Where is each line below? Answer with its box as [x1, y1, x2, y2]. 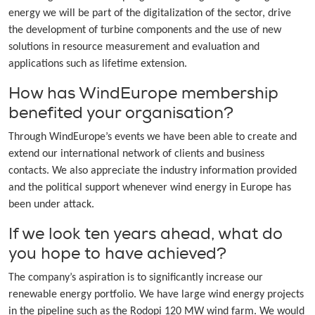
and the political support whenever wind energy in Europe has [8, 182, 291, 194]
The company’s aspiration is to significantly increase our [8, 272, 263, 284]
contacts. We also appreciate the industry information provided [8, 165, 297, 177]
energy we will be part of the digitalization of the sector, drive [8, 8, 291, 20]
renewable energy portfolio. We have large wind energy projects [8, 289, 304, 301]
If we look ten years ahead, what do [8, 224, 283, 245]
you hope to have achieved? [8, 243, 226, 264]
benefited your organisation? [8, 103, 233, 124]
